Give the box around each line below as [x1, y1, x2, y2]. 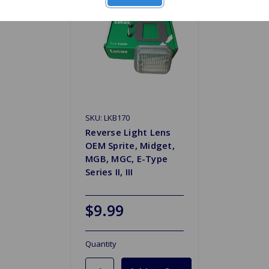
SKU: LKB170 [85, 112, 130, 123]
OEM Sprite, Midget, [85, 139, 175, 151]
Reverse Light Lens [85, 125, 171, 138]
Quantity [85, 238, 116, 249]
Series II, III [85, 165, 133, 178]
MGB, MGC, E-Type [85, 152, 168, 165]
